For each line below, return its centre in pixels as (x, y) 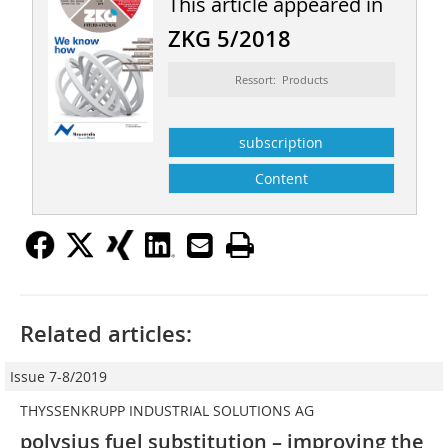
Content (281, 178)
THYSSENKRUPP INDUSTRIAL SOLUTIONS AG (167, 410)
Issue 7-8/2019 (58, 376)
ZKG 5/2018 (229, 38)
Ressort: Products (281, 79)
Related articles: (106, 333)
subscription (281, 142)
